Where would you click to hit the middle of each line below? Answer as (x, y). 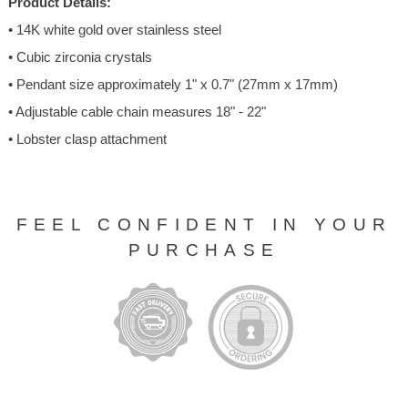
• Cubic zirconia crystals (80, 56)
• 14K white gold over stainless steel (114, 29)
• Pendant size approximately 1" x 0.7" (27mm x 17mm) (173, 84)
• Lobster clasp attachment (87, 138)
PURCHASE (204, 250)
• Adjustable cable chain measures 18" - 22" (137, 111)
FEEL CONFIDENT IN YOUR (204, 224)
